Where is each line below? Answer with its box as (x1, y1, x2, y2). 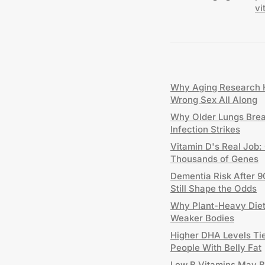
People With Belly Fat (170, 242, 261, 253)
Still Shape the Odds (170, 183, 257, 194)
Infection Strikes (170, 124, 240, 135)
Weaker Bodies (170, 212, 234, 224)
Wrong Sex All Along (170, 94, 257, 105)
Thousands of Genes (170, 153, 258, 164)
